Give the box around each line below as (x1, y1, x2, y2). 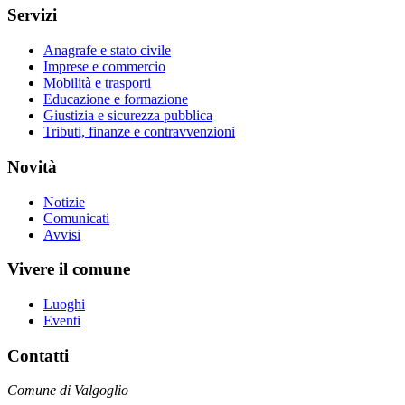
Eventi (43, 313, 80, 329)
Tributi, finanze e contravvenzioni (43, 124, 235, 140)
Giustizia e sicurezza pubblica (43, 108, 212, 124)
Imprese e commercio (43, 59, 165, 75)
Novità (7, 156, 57, 176)
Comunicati (43, 210, 109, 226)
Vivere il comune (7, 259, 130, 279)
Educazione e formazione (43, 91, 188, 108)
